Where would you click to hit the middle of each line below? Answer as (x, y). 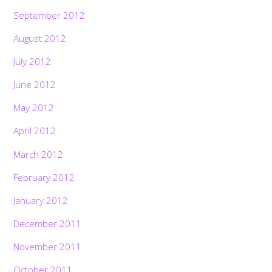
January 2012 (41, 200)
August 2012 (40, 38)
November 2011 (48, 247)
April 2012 (35, 131)
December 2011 (48, 224)
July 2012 (32, 61)
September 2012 (49, 15)
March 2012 (39, 154)
